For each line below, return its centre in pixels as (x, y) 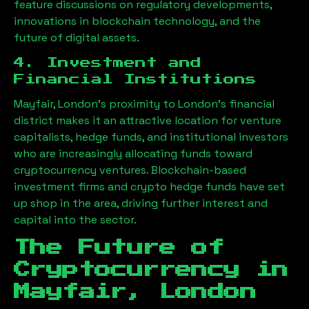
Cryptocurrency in (151, 269)
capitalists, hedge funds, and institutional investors (151, 137)
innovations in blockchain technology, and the (137, 21)
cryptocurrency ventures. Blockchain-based (130, 170)
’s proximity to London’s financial (186, 103)
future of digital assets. (77, 37)
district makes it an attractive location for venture (148, 120)
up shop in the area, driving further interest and (141, 203)
